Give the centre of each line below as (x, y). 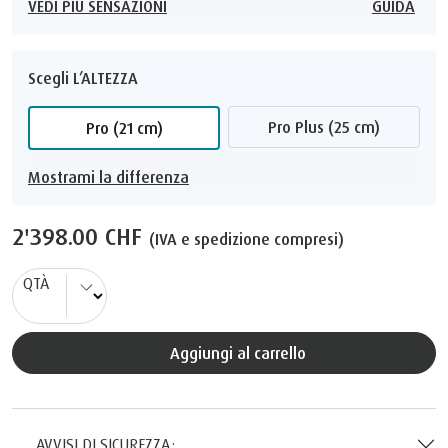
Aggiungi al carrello (243, 352)
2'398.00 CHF (80, 235)
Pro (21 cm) (128, 127)
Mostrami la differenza (108, 176)
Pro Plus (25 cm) (328, 126)
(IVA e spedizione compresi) (246, 238)
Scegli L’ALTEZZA (83, 77)
